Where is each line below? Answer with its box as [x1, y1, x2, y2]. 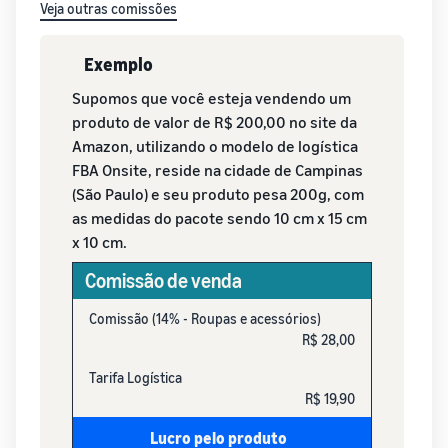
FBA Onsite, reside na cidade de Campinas [72, 159, 363, 180]
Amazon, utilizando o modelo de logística [72, 135, 358, 156]
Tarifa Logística [89, 368, 182, 386]
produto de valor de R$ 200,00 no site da [72, 111, 357, 132]
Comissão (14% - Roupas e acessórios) [89, 309, 321, 327]
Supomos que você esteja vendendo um [72, 87, 351, 108]
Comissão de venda [85, 268, 242, 292]
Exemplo [84, 52, 153, 75]
